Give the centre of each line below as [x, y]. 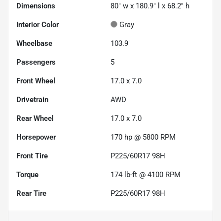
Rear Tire [31, 193]
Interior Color [37, 24]
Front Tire [32, 156]
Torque [27, 174]
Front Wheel [36, 81]
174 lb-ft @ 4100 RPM [146, 174]
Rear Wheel [35, 118]
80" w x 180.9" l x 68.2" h [150, 6]
